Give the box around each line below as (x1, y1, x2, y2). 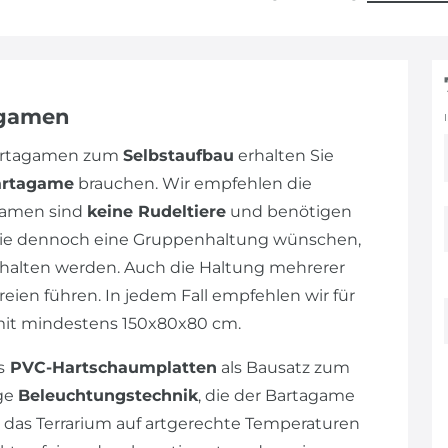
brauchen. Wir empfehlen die (74, 173, 312, 193)
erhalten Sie (234, 145, 334, 165)
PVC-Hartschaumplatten (5, 357, 217, 377)
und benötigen (226, 201, 352, 221)
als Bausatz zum (217, 357, 350, 377)
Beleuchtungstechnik (18, 385, 198, 405)
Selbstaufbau (123, 145, 234, 165)
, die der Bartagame (198, 385, 355, 405)
